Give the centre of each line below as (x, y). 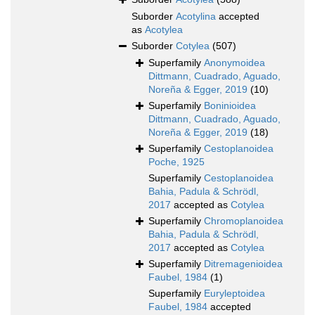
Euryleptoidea (234, 294)
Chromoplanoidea (244, 221)
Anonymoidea (234, 63)
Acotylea (164, 30)
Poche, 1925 (176, 162)
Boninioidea (230, 106)
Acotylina (196, 17)
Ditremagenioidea (243, 264)
